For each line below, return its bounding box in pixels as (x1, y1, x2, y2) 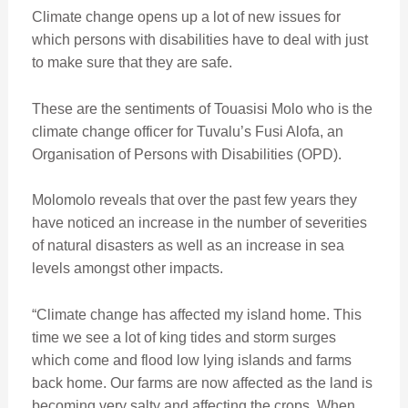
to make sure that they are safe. (31, 55, 232, 70)
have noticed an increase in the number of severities (31, 215, 367, 231)
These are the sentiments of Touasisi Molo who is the (31, 100, 372, 117)
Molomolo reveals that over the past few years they (31, 192, 357, 209)
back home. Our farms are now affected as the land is (31, 374, 372, 391)
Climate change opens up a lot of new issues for (31, 9, 341, 25)
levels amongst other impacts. (31, 260, 223, 277)
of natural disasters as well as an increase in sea (31, 238, 344, 254)
